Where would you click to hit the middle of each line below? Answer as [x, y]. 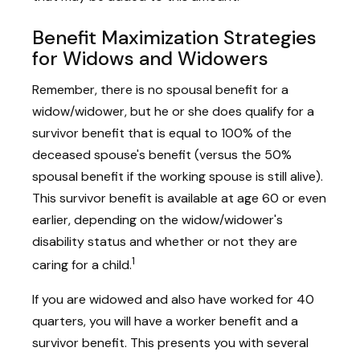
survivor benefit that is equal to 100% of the [162, 133]
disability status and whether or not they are [165, 241]
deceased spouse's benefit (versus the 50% [162, 154]
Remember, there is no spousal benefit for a [160, 89]
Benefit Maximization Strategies [174, 37]
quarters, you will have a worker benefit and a [165, 321]
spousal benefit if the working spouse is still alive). [178, 176]
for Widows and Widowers [150, 58]
